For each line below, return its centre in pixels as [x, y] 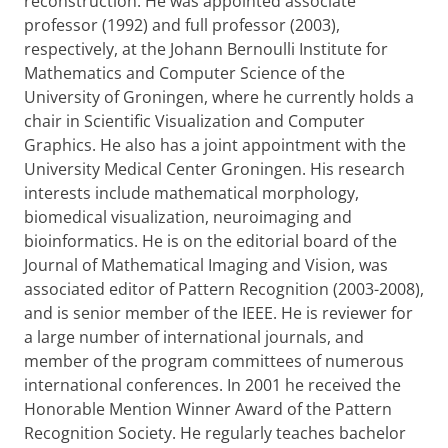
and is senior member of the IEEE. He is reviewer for [218, 313]
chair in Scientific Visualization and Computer [194, 121]
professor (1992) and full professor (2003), [182, 25]
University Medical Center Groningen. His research [214, 169]
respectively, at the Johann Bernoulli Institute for [206, 49]
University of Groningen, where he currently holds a [219, 97]
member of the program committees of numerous [214, 361]
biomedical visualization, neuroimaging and [188, 217]
